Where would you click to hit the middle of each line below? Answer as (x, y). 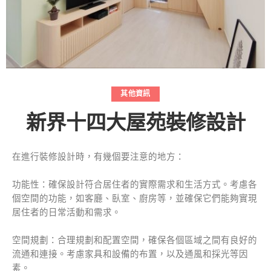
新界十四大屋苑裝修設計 (135, 123)
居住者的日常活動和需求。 (67, 213)
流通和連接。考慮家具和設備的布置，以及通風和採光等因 (130, 254)
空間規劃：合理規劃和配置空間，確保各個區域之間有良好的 (135, 240)
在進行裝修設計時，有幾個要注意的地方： (98, 157)
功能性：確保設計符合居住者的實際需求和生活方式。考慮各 (135, 185)
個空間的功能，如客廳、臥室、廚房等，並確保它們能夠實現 (135, 199)
